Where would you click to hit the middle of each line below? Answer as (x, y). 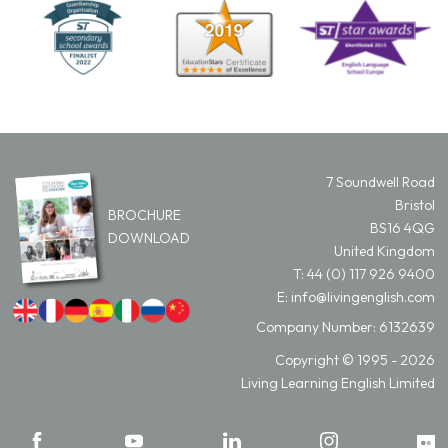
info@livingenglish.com (363, 296)
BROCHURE (144, 214)
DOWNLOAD (149, 237)
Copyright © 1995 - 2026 (355, 359)
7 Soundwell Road (380, 181)
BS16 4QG (402, 227)
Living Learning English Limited (338, 382)
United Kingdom (384, 250)
